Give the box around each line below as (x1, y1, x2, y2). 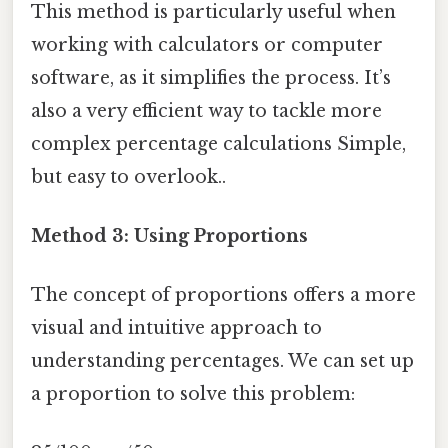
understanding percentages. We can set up (31, 350, 414, 373)
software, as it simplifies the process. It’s (31, 66, 391, 89)
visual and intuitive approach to (31, 317, 322, 340)
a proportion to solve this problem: (31, 383, 355, 406)
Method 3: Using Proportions (31, 224, 308, 247)
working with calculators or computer (31, 33, 383, 56)
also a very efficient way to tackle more (31, 99, 382, 122)
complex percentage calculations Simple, (31, 132, 406, 155)
